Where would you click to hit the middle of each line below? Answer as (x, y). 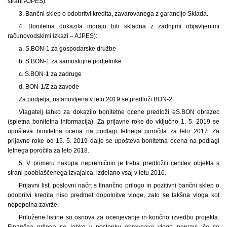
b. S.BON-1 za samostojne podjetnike (70, 61)
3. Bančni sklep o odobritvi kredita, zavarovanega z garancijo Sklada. (113, 13)
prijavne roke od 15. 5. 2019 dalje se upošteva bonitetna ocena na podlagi (113, 141)
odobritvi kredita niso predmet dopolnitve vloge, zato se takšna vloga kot (113, 195)
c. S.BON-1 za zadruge (50, 74)
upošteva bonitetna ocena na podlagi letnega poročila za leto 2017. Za (113, 131)
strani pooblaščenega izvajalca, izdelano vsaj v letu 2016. (87, 173)
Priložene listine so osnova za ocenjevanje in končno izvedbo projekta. (119, 217)
